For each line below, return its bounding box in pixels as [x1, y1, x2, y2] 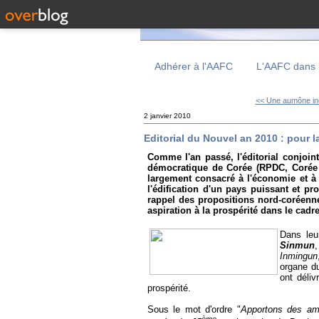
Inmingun [280, 250, 318, 261]
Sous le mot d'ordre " [147, 303, 241, 315]
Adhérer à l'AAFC [155, 61, 233, 72]
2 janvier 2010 [144, 112, 191, 120]
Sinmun [280, 239, 315, 251]
